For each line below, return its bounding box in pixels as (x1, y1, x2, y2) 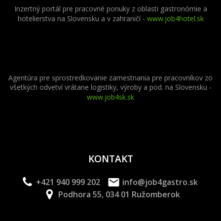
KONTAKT (88, 151, 133, 165)
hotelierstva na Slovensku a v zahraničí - (17, 13, 147, 23)
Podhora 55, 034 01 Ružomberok (58, 189, 180, 200)
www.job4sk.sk (87, 92, 134, 102)
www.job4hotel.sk (147, 13, 204, 23)
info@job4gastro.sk (122, 177, 198, 188)
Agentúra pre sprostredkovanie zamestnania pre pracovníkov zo (8, 73, 213, 82)
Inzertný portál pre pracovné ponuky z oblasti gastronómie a (14, 3, 207, 13)
